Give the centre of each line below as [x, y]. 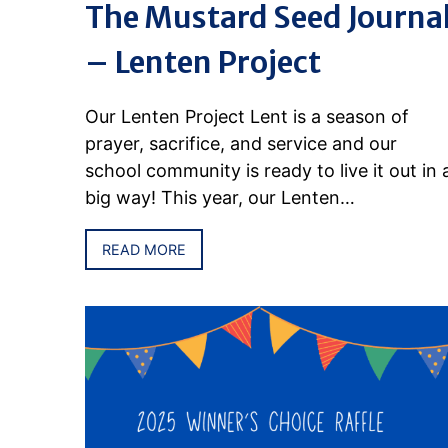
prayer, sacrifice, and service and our [241, 144]
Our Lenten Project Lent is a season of [247, 117]
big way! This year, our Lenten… [220, 198]
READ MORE [144, 250]
